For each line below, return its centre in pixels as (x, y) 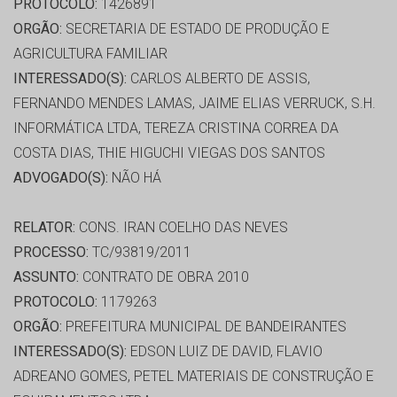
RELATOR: (44, 228)
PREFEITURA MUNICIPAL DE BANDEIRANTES (204, 327)
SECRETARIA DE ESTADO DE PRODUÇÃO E (196, 29)
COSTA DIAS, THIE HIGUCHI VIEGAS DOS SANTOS (169, 153)
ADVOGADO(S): (61, 178)
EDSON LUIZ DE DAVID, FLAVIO (225, 352)
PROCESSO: (51, 253)
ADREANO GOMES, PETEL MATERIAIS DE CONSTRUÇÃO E (194, 377)
